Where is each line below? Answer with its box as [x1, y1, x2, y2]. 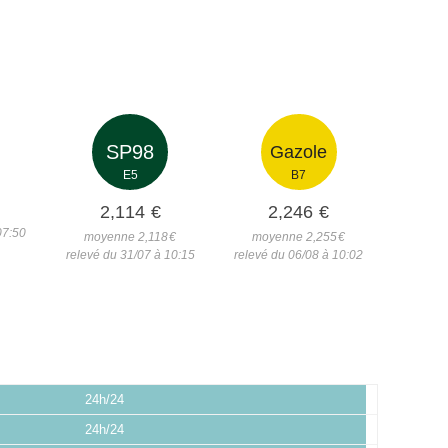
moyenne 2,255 [252, 230, 338, 244]
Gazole [270, 142, 328, 162]
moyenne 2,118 [84, 230, 169, 244]
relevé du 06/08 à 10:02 [234, 248, 364, 262]
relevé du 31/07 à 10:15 [65, 248, 195, 262]
